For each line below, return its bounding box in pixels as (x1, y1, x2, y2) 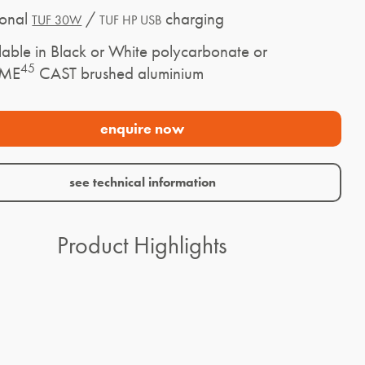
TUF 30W (32, 11, 82, 29)
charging (161, 8, 225, 30)
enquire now (100, 120, 185, 139)
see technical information (68, 174, 216, 191)
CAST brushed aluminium (35, 62, 204, 84)
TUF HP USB (99, 11, 162, 29)
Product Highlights (57, 230, 228, 262)
